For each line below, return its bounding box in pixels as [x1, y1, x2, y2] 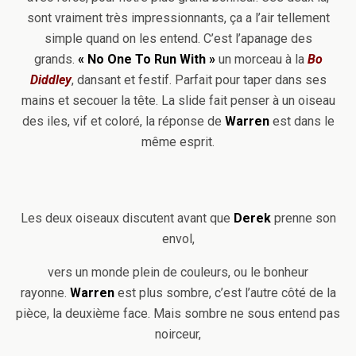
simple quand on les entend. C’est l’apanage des [44, 31, 312, 46]
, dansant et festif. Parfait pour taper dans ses [71, 72, 327, 87]
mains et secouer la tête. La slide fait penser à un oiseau [21, 93, 335, 108]
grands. [33, 52, 78, 67]
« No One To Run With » [77, 52, 215, 67]
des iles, [21, 114, 73, 129]
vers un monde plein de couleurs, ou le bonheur [48, 265, 308, 280]
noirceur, [155, 327, 201, 342]
